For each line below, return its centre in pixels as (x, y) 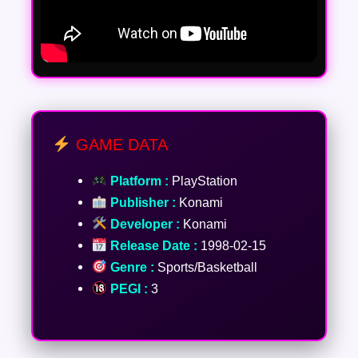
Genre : (130, 267)
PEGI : (127, 288)
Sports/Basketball (205, 267)
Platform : (137, 180)
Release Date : (152, 245)
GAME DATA (119, 144)
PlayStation (203, 180)
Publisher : (141, 202)
